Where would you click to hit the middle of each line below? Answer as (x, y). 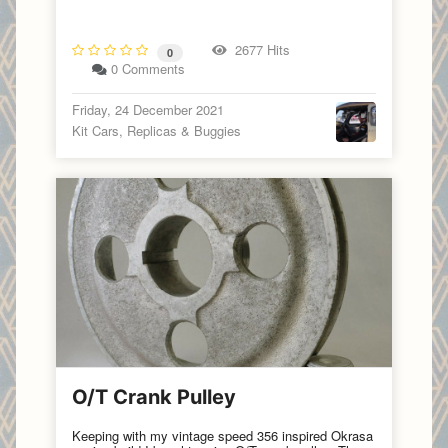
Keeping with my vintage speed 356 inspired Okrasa (222, 436)
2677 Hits (258, 49)
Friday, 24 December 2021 (148, 110)
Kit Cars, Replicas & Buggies (156, 131)
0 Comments (148, 69)
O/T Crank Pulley (154, 397)
